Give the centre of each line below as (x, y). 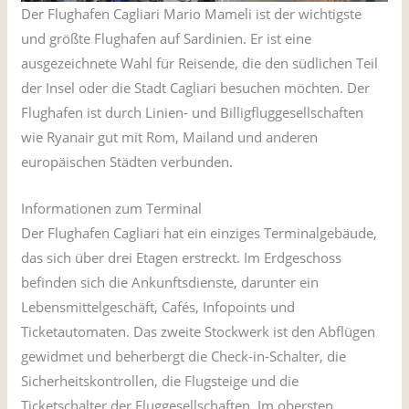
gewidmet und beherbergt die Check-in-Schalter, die (184, 357)
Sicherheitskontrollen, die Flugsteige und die (160, 381)
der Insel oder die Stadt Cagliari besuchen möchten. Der (196, 88)
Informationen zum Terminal (112, 209)
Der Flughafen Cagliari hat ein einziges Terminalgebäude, (199, 233)
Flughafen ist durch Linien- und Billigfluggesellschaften (193, 113)
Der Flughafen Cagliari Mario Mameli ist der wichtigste (192, 14)
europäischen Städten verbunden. (127, 162)
